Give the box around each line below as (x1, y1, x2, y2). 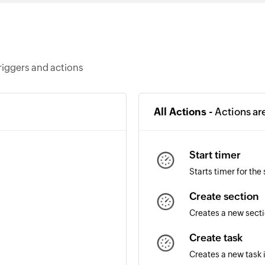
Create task (189, 232, 243, 244)
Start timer (189, 149, 241, 161)
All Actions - (154, 106, 215, 118)
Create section (189, 190, 258, 202)
